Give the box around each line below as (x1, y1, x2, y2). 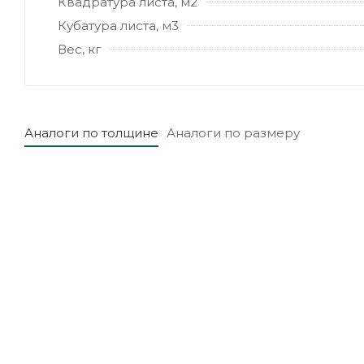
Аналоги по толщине (24, 124, 158, 141)
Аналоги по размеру (167, 124, 300, 141)
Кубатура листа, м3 (58, 17, 179, 33)
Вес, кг (58, 41, 102, 57)
